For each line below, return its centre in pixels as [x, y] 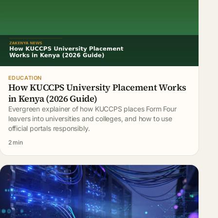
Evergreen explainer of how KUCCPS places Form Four [92, 109]
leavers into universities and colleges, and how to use [90, 118]
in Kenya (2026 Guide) [53, 98]
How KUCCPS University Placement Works [97, 87]
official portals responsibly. [49, 128]
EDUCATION [25, 78]
